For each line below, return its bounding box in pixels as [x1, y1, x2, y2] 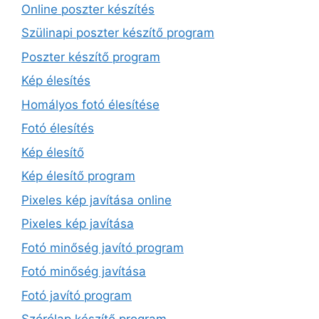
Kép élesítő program [21, 169, 135, 183]
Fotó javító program [21, 288, 132, 303]
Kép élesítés [21, 73, 90, 88]
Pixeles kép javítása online [21, 192, 172, 207]
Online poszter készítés [21, 1, 155, 16]
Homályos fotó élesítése [21, 97, 159, 112]
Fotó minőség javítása [21, 264, 146, 278]
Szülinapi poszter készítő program [21, 26, 214, 40]
